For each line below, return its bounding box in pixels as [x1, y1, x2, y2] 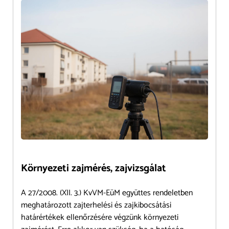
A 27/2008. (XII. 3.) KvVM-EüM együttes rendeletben [21, 186, 193, 200]
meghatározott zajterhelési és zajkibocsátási [21, 198, 171, 213]
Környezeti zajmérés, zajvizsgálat [21, 160, 166, 177]
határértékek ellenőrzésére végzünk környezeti [21, 211, 178, 225]
